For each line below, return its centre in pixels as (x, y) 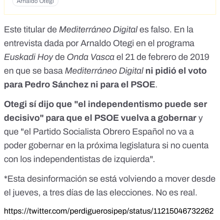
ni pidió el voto (176, 70)
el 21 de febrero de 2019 (163, 57)
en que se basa (34, 70)
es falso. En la (165, 29)
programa (176, 43)
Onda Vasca (92, 57)
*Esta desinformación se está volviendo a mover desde (110, 179)
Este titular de (31, 29)
